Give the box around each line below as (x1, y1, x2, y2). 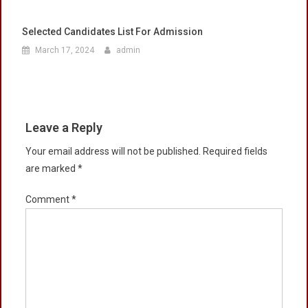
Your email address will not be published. (25, 146, 201, 157)
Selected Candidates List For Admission (22, 26, 203, 38)
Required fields (203, 146, 267, 157)
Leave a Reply (25, 120, 102, 135)
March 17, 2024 (35, 45, 94, 56)
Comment (25, 194, 71, 206)
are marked (25, 163, 78, 175)
